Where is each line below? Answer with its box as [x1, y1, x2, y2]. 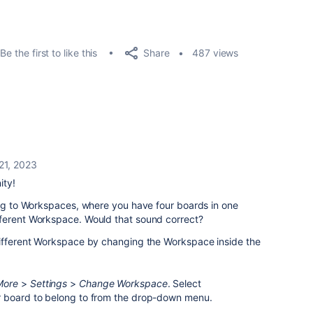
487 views [192, 47, 239, 59]
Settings [29, 277, 68, 289]
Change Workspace [78, 277, 168, 289]
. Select [167, 277, 201, 289]
